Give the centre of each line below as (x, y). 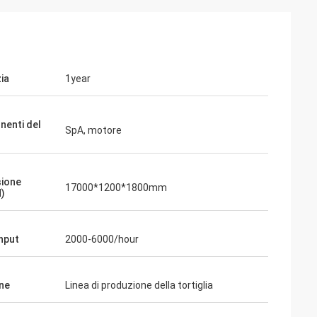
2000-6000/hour (102, 239)
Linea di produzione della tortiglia (139, 285)
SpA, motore (93, 130)
